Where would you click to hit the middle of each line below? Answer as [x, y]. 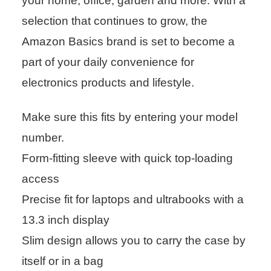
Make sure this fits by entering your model [130, 117]
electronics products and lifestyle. [108, 82]
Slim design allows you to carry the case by [134, 240]
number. [43, 137]
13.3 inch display [66, 220]
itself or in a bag [63, 261]
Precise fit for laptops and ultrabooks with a [133, 199]
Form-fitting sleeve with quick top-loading [127, 158]
